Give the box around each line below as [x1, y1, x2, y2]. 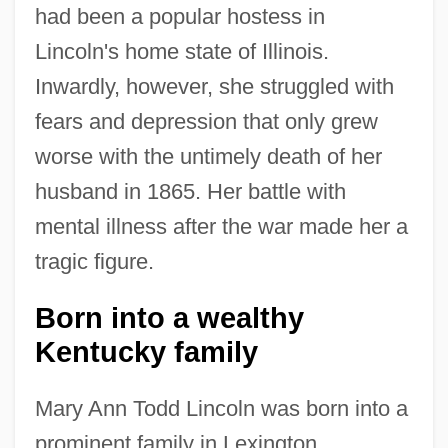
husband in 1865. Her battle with [34, 178, 346, 204]
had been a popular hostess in [34, 3, 325, 29]
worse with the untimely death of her [34, 143, 382, 169]
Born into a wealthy [34, 301, 304, 334]
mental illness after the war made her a [34, 213, 408, 239]
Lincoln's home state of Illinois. [34, 38, 329, 64]
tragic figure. [34, 248, 154, 274]
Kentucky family [34, 335, 258, 368]
